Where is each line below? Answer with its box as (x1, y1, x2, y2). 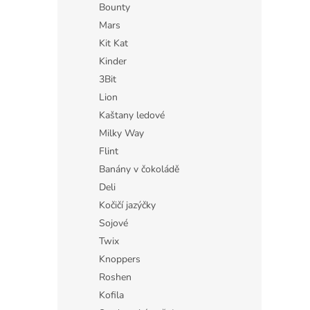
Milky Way (99, 127, 144, 140)
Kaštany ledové (99, 109, 165, 122)
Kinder (99, 55, 127, 68)
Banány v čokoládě (99, 163, 179, 176)
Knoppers (99, 253, 140, 266)
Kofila (99, 289, 124, 302)
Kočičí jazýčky (99, 199, 156, 212)
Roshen (99, 271, 131, 284)
